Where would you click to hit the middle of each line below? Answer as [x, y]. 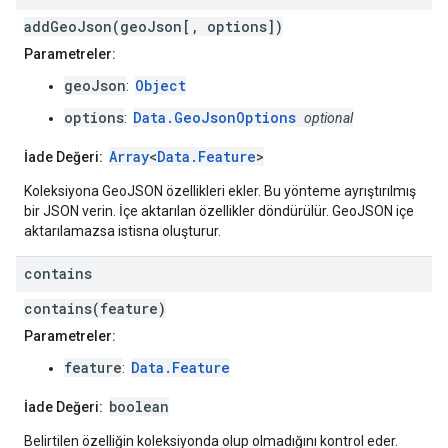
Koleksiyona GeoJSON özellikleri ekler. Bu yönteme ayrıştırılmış [220, 191]
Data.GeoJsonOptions [214, 118]
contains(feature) [95, 309]
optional [328, 118]
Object [160, 86]
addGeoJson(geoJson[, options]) [153, 27]
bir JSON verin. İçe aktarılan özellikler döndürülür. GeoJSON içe [219, 211]
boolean [139, 407]
